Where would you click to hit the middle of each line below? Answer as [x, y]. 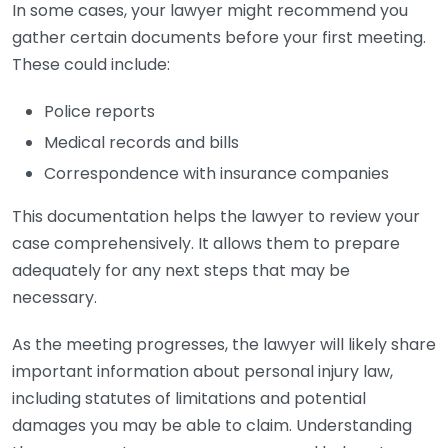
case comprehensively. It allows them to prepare [206, 243]
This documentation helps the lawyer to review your [216, 216]
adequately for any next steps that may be [181, 270]
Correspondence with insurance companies [216, 173]
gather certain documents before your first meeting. [219, 37]
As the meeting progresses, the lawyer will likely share [224, 344]
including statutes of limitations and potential [189, 398]
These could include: [91, 64]
